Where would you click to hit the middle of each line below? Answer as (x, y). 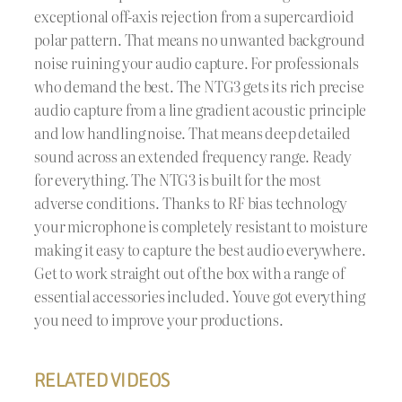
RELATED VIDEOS (102, 380)
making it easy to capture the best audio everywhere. (200, 249)
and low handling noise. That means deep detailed (193, 132)
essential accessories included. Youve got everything (200, 296)
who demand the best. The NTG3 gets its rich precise (199, 86)
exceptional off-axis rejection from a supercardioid (194, 16)
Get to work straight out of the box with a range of (189, 272)
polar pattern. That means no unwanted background (200, 39)
